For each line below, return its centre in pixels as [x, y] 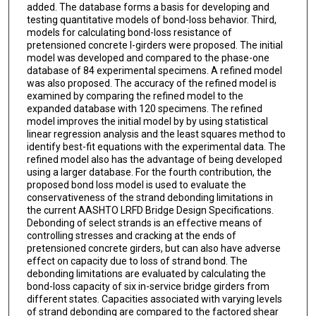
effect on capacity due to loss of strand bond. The [137, 261]
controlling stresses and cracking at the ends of [131, 235]
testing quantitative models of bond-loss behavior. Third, [151, 19]
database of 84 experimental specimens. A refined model [154, 70]
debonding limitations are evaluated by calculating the [146, 273]
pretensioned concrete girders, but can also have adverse [153, 248]
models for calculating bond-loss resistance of [129, 32]
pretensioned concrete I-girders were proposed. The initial [154, 45]
